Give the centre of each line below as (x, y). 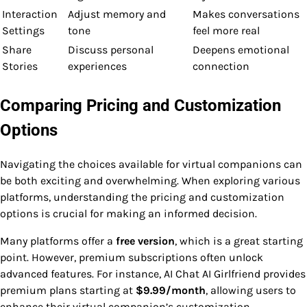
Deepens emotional (241, 50)
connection (221, 66)
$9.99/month (171, 290)
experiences (97, 66)
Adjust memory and (117, 14)
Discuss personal (111, 50)
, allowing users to (251, 290)
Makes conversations (246, 14)
